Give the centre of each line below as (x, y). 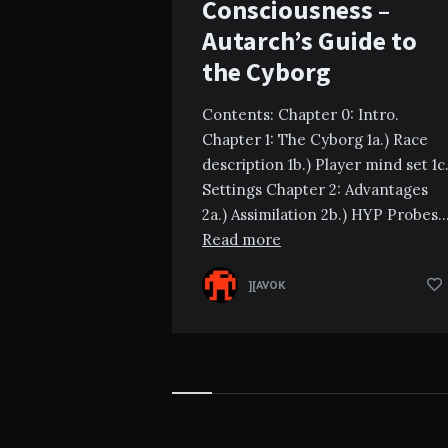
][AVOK (267, 285)
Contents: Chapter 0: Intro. (300, 115)
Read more (241, 240)
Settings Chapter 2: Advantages (315, 190)
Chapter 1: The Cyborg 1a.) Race (315, 140)
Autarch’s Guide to (309, 41)
